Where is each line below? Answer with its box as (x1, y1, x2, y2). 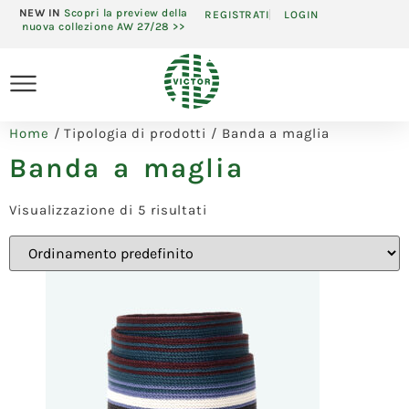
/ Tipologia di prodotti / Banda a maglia (48, 125, 330, 142)
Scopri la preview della (64, 6, 188, 19)
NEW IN (18, 6, 64, 19)
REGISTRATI (204, 8, 269, 22)
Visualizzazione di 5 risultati (9, 202, 207, 219)
